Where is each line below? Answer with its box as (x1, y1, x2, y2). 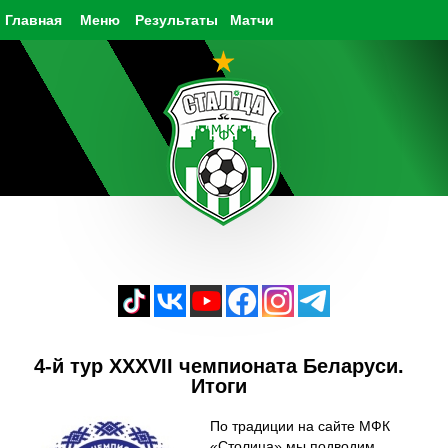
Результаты (135, 12, 218, 28)
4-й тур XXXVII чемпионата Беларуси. (34, 355, 404, 377)
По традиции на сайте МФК (210, 418, 390, 434)
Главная (5, 12, 62, 28)
